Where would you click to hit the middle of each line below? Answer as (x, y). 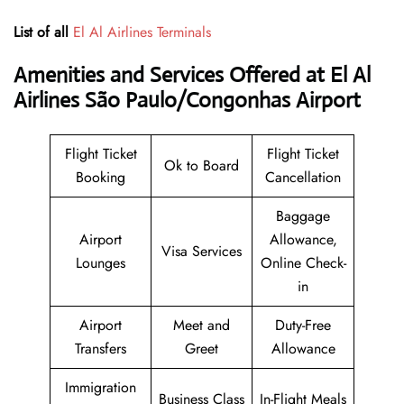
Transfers (101, 349)
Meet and (202, 326)
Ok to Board (202, 166)
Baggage (303, 216)
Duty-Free (303, 326)
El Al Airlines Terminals (142, 32)
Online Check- (303, 263)
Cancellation (303, 178)
